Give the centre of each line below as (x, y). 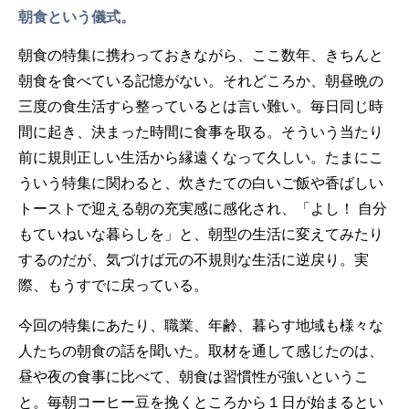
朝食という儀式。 (77, 16)
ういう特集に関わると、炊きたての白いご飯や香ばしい (201, 183)
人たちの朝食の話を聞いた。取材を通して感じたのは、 (201, 351)
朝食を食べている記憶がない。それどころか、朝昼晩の (201, 80)
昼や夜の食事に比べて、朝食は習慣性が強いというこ (194, 376)
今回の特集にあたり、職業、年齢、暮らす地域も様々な (201, 325)
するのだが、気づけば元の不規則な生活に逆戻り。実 (194, 259)
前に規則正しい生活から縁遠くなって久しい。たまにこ (201, 157)
